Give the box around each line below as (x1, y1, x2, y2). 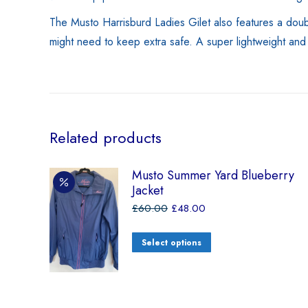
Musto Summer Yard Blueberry (132, 166, 294, 184)
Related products (49, 126, 162, 148)
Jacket (132, 181, 164, 199)
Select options (142, 236, 201, 249)
